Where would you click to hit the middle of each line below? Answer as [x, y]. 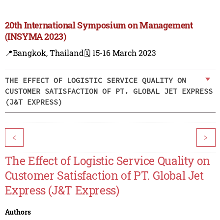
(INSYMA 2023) [35, 37]
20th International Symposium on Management [99, 25]
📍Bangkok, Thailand [44, 53]
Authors [18, 212]
